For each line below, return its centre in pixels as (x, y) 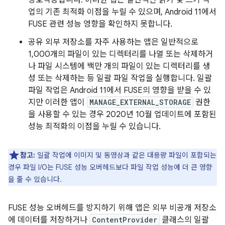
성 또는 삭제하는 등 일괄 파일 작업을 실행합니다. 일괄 (120, 78)
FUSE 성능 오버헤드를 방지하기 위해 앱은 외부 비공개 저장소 (112, 208)
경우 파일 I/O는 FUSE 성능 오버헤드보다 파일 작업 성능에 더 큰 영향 (110, 167)
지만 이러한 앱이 (58, 102)
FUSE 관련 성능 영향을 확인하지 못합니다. (100, 24)
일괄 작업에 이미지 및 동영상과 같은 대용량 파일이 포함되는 (126, 155)
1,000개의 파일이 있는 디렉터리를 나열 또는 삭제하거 (121, 54)
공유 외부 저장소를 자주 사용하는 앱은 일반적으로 (113, 42)
